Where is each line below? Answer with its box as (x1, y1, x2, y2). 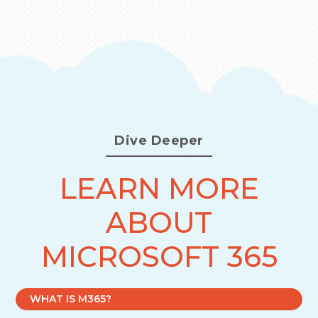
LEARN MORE (59, 171, 259, 207)
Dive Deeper (114, 133, 204, 149)
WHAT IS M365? (30, 292, 112, 306)
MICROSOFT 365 (40, 239, 278, 275)
